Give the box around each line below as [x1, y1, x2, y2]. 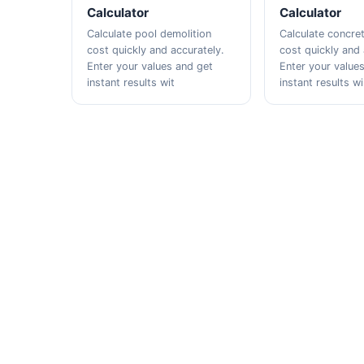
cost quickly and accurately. [87, 44, 225, 56]
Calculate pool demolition [87, 28, 212, 40]
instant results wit [87, 76, 175, 89]
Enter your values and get [87, 60, 214, 72]
